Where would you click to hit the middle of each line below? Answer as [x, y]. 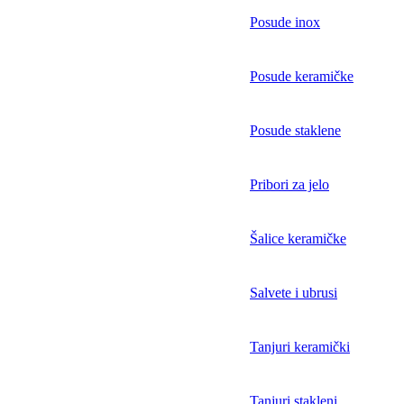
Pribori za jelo [289, 185]
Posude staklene [295, 131]
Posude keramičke [302, 77]
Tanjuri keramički [300, 347]
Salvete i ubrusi [294, 293]
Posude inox [285, 23]
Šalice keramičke [298, 239]
